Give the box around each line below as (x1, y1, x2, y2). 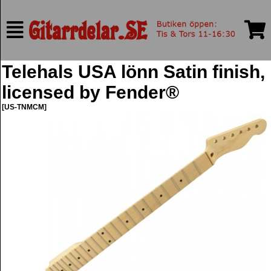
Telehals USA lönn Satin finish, (2, 62, 265, 82)
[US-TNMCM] (2, 103, 47, 111)
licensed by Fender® (2, 82, 179, 102)
